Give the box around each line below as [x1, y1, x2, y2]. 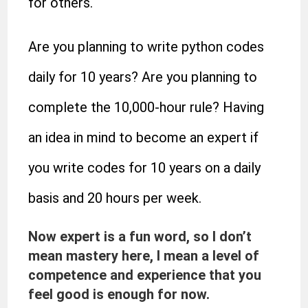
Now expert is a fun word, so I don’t [28, 228, 252, 245]
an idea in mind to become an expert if [28, 129, 259, 146]
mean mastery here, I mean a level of [28, 247, 260, 264]
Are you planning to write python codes [28, 38, 265, 55]
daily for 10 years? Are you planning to [28, 69, 258, 85]
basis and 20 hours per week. [28, 190, 202, 206]
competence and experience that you [28, 267, 262, 283]
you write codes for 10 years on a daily [28, 159, 261, 176]
